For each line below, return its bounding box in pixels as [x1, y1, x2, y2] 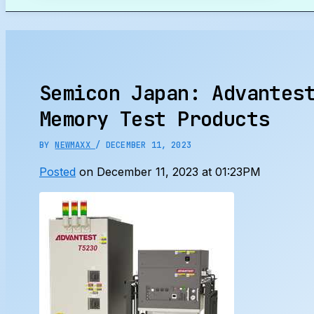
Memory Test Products [39, 105, 270, 132]
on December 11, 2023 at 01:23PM [76, 164, 261, 179]
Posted [39, 164, 76, 179]
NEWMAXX [55, 139, 95, 151]
